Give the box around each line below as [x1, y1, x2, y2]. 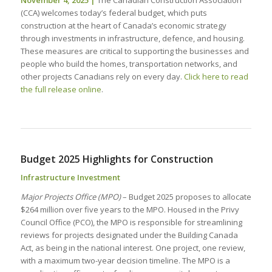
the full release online [20, 83, 101, 95]
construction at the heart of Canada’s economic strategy [20, 19, 226, 31]
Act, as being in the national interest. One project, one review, [20, 242, 245, 254]
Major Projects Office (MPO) [20, 191, 121, 203]
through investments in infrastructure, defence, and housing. [20, 32, 245, 44]
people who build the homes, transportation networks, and [20, 58, 237, 69]
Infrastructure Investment [20, 172, 120, 183]
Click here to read [183, 70, 248, 82]
